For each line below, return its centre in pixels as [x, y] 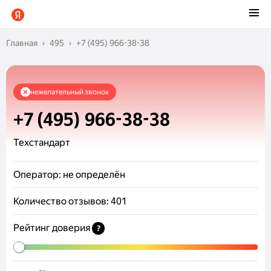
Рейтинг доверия [53, 228]
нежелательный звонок [70, 92]
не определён [94, 175]
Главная [22, 43]
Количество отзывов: [61, 201]
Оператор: [37, 175]
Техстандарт [42, 142]
